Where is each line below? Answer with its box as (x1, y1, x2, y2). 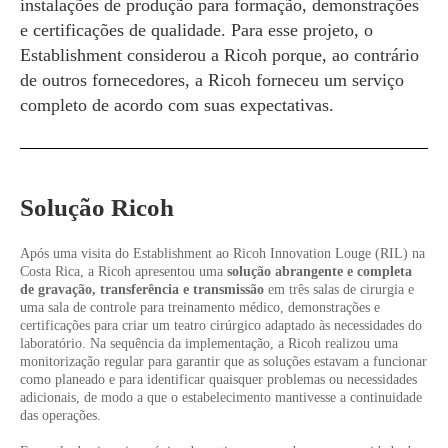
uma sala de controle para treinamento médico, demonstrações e (20, 300, 380, 315)
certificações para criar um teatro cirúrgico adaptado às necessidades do (20, 318, 422, 333)
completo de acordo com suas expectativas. (20, 95, 334, 115)
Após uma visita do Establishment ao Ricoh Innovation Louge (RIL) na (20, 246, 425, 261)
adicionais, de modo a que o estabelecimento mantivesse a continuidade (20, 390, 422, 405)
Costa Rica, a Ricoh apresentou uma (20, 264, 227, 279)
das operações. (20, 408, 101, 423)
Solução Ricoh (20, 194, 174, 221)
